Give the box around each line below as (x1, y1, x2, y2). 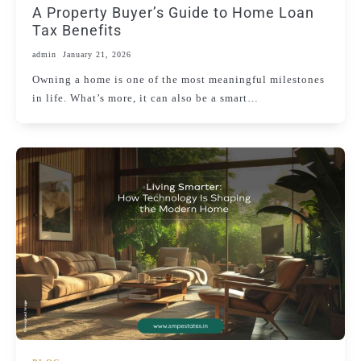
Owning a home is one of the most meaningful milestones (32, 73, 325, 85)
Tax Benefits (32, 21, 122, 39)
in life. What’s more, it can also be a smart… (32, 91, 259, 104)
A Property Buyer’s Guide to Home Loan (32, 3, 314, 21)
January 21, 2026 (63, 49, 131, 59)
